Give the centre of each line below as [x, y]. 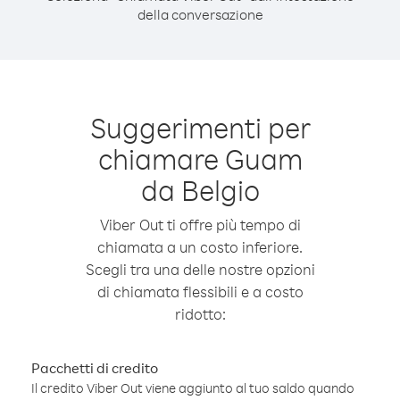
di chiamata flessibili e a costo [200, 292]
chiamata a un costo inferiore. [200, 247]
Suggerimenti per [200, 127]
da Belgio [200, 190]
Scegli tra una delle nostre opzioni [200, 269]
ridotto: [200, 314]
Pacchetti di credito [95, 368]
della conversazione [200, 14]
